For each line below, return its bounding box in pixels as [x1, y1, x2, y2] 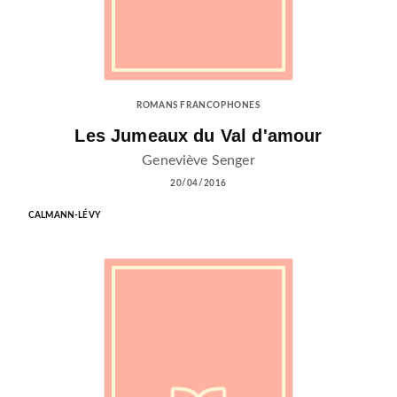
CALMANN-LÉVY [28, 210, 100, 220]
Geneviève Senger [142, 152, 255, 167]
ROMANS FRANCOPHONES [136, 101, 261, 111]
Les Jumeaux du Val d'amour [74, 126, 323, 145]
